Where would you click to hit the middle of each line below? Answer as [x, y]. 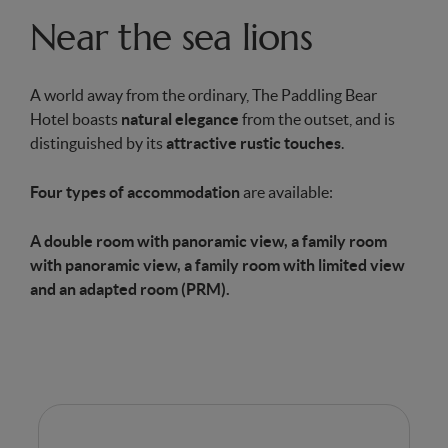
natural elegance [180, 118]
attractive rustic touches [252, 142]
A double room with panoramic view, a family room [209, 240]
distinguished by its [97, 142]
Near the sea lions [171, 37]
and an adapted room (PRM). [130, 288]
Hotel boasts [76, 118]
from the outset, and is [317, 118]
